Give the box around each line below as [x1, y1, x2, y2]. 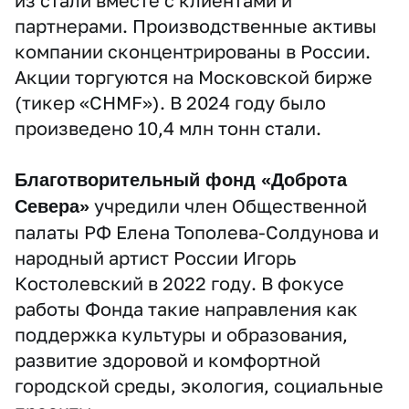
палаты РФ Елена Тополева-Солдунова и [15, 221, 379, 243]
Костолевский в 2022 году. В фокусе [15, 272, 344, 294]
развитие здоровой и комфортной [15, 349, 320, 371]
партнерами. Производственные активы [15, 15, 377, 37]
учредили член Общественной [89, 194, 367, 216]
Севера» [15, 196, 89, 216]
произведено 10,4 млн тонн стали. [15, 117, 321, 139]
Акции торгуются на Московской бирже [15, 66, 372, 88]
